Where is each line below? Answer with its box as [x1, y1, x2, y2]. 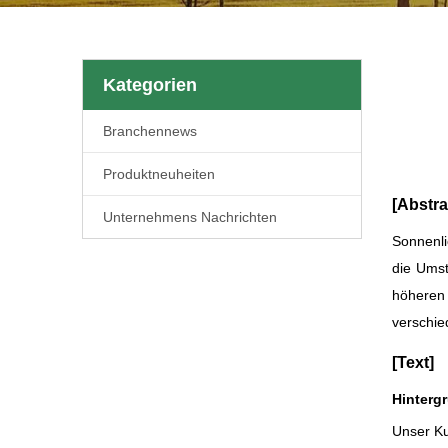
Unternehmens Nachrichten [103, 209, 277, 225]
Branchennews [103, 123, 197, 139]
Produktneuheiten [103, 166, 215, 182]
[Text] [392, 354, 434, 371]
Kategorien [103, 75, 197, 95]
